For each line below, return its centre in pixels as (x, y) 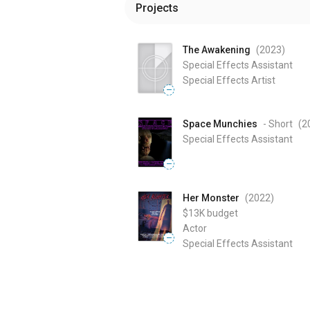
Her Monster (211, 198)
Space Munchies (220, 124)
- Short (278, 124)
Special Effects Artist (229, 80)
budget (222, 213)
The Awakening (217, 50)
